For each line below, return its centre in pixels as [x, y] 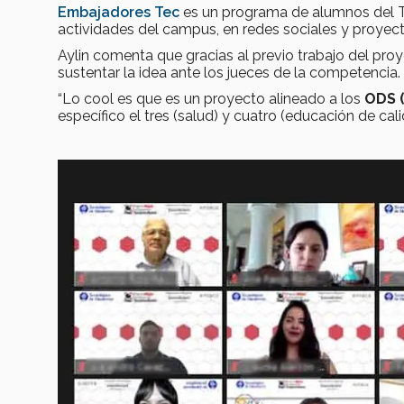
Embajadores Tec [119, 13]
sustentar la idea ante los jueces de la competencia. [229, 73]
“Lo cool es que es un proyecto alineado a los [209, 99]
